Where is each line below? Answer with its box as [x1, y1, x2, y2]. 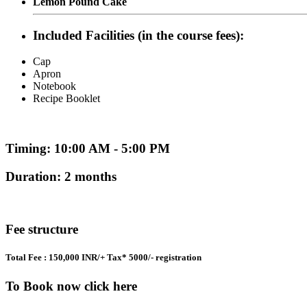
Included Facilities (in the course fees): [33, 27, 244, 42]
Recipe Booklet [33, 93, 100, 105]
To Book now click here [5, 278, 137, 293]
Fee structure [5, 222, 78, 237]
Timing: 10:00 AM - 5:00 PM [5, 141, 170, 156]
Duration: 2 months [5, 169, 116, 184]
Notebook [33, 80, 76, 93]
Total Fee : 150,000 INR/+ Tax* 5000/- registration [5, 252, 201, 263]
